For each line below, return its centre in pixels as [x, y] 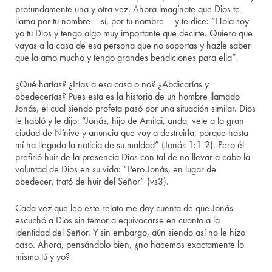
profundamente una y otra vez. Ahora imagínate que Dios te [128, 9]
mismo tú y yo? [43, 257]
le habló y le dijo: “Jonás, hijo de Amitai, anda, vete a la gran [130, 121]
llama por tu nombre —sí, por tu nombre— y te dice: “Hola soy [132, 21]
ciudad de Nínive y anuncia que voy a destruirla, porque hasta [132, 133]
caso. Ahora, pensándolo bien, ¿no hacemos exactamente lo [130, 245]
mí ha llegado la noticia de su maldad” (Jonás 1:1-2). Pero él [130, 145]
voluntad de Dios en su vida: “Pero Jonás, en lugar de [116, 169]
